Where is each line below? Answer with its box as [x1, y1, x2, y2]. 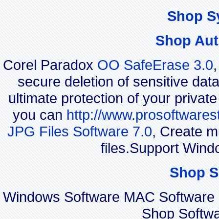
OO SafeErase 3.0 [97, 56, 213, 73]
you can [13, 106, 66, 123]
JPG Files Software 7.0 [7, 123, 152, 139]
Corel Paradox [2, 56, 97, 73]
